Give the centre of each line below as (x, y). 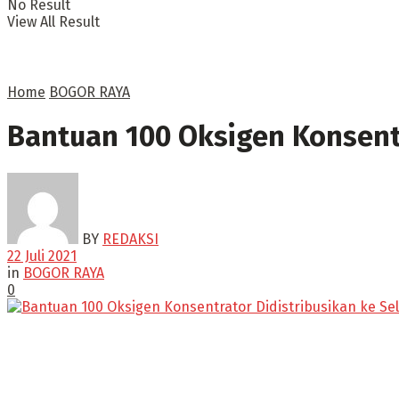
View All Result (53, 22)
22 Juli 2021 (42, 256)
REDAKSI (130, 239)
